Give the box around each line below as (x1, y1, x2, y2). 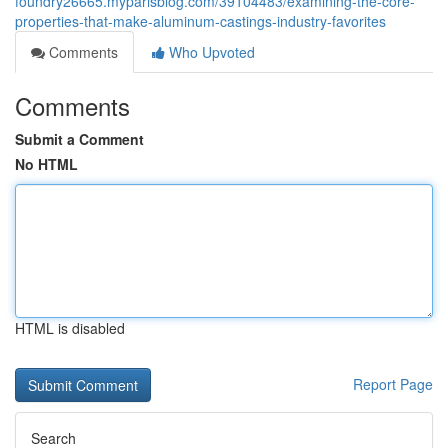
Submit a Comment (15, 129, 144, 149)
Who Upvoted (165, 42, 255, 62)
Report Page (353, 374, 433, 394)
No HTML (15, 154, 78, 174)
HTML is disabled (15, 318, 125, 338)
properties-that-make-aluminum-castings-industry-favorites (15, 11, 386, 31)
